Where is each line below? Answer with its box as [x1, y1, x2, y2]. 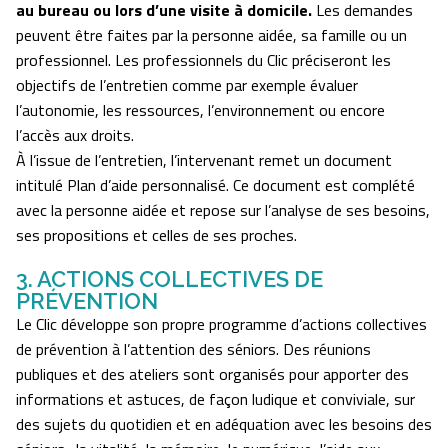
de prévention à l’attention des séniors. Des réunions [16, 337, 371, 362]
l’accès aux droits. [16, 123, 134, 148]
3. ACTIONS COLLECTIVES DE [16, 266, 323, 293]
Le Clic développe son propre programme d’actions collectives [16, 312, 427, 337]
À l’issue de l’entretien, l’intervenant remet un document [16, 148, 392, 173]
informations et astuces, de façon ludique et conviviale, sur [16, 387, 415, 412]
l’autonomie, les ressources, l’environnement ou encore [16, 98, 385, 123]
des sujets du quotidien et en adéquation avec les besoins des [16, 412, 432, 437]
